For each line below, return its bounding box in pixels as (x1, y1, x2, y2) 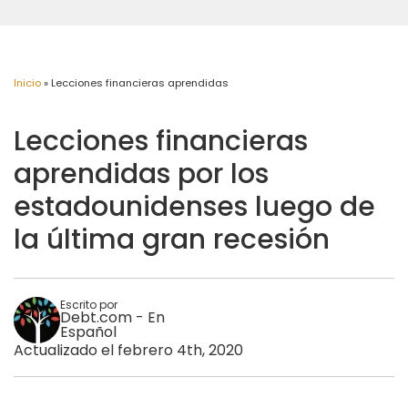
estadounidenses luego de (14, 188, 375, 226)
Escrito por (59, 297, 117, 313)
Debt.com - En (59, 307, 165, 329)
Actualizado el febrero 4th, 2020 (14, 339, 243, 361)
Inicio (14, 76, 41, 90)
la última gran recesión (14, 220, 330, 259)
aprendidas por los (14, 155, 269, 193)
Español (59, 321, 117, 343)
